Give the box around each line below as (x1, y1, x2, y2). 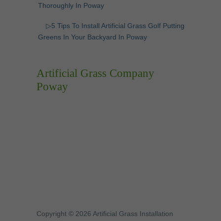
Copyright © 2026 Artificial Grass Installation (37, 210, 173, 218)
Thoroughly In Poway (38, 1, 104, 10)
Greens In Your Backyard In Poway (38, 33, 147, 41)
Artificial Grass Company (37, 67, 154, 80)
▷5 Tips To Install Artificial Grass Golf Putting (46, 22, 184, 30)
